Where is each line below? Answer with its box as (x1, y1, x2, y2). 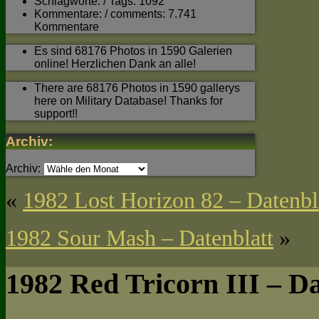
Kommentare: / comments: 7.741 (34, 7, 197, 20)
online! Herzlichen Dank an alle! (34, 57, 196, 70)
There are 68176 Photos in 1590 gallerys (34, 81, 240, 94)
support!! (34, 107, 78, 120)
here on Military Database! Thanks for (34, 94, 223, 107)
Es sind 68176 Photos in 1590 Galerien (34, 44, 232, 57)
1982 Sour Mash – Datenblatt (6, 225, 273, 251)
